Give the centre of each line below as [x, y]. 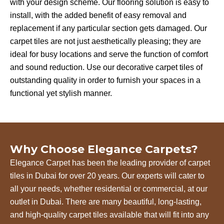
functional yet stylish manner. [61, 93]
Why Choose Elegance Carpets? [104, 149]
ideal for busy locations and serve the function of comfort [109, 54]
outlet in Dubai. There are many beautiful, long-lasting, [106, 202]
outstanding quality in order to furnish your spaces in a [105, 80]
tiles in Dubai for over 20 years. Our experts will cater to [107, 176]
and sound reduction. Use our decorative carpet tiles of [106, 67]
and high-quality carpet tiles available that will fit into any [109, 215]
